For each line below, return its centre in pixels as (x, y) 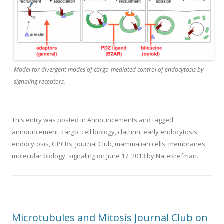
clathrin (129, 132)
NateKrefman (176, 156)
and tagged (155, 120)
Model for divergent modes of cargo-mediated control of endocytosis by (109, 70)
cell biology (98, 132)
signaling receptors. (40, 82)
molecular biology (39, 156)
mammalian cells (140, 144)
